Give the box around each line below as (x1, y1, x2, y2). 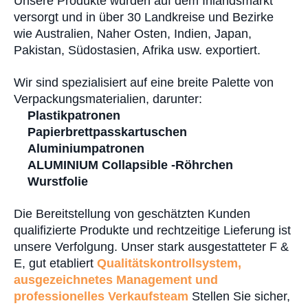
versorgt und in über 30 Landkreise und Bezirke (14, 10, 274, 24)
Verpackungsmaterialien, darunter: (14, 92, 202, 106)
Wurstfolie (27, 175, 88, 188)
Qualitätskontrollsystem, (97, 256, 241, 270)
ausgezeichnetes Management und (14, 273, 218, 287)
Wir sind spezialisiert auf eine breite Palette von (14, 76, 274, 89)
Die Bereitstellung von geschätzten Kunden (14, 207, 250, 221)
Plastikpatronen (27, 109, 120, 122)
